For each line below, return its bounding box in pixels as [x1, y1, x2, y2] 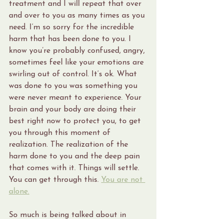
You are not [101, 176, 145, 184]
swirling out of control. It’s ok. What [9, 70, 139, 79]
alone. [9, 188, 29, 196]
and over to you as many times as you [9, 12, 147, 20]
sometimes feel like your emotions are [9, 59, 146, 67]
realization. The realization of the [9, 141, 131, 149]
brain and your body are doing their [9, 106, 138, 114]
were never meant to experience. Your [9, 94, 144, 102]
